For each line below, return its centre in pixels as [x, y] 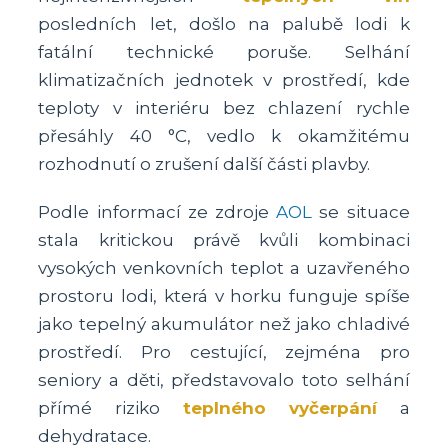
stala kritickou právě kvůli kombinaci [224, 240]
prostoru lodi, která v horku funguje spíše [224, 296]
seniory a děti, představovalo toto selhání [224, 380]
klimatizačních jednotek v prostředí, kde [224, 80]
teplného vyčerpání [280, 408]
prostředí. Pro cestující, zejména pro [224, 352]
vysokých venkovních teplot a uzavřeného [224, 268]
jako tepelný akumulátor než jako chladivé [224, 324]
